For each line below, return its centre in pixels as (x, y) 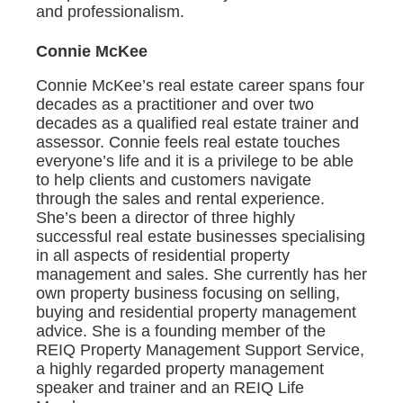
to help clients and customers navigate (174, 180)
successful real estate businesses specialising (201, 237)
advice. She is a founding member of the (181, 331)
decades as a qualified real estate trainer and (197, 124)
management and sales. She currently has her (201, 275)
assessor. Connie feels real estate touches (188, 143)
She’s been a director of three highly (166, 218)
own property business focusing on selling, (188, 294)
